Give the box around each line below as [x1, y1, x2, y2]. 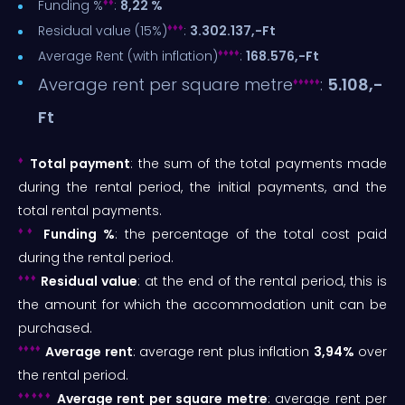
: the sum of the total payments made [130, 155, 388, 174]
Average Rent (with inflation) [38, 47, 218, 66]
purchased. [18, 319, 92, 338]
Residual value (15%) [38, 22, 167, 41]
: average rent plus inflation [132, 343, 314, 362]
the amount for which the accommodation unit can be [18, 296, 387, 315]
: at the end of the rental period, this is [137, 272, 388, 291]
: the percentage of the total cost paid [114, 225, 388, 244]
